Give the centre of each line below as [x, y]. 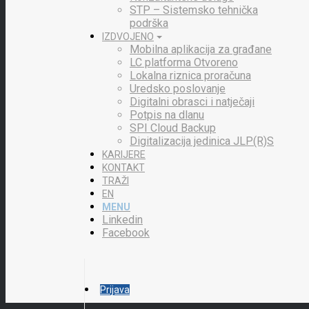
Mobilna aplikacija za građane [201, 49]
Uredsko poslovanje [178, 89]
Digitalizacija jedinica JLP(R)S [202, 141]
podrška [149, 23]
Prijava [115, 290]
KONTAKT [123, 168]
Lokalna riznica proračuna [190, 76]
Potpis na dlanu [167, 115]
